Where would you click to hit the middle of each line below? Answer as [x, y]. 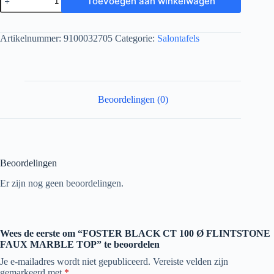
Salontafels [178, 39]
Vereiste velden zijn [191, 261]
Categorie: [136, 39]
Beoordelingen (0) [133, 100]
